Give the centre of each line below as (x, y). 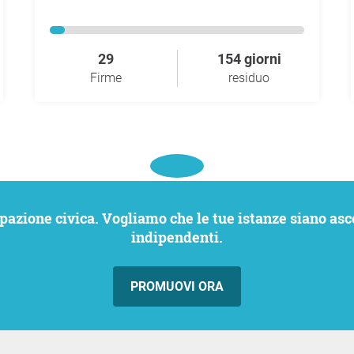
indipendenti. (177, 237)
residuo (249, 78)
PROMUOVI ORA (177, 287)
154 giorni (249, 59)
